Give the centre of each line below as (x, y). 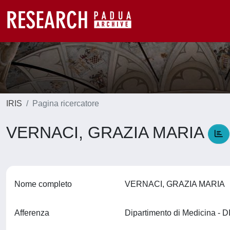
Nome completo (43, 184)
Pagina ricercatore (66, 103)
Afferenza (32, 213)
